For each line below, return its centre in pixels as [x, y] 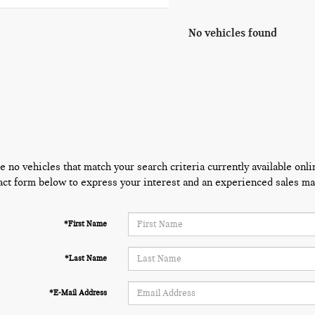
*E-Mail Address [78, 292]
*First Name [85, 224]
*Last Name [85, 258]
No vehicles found [232, 32]
